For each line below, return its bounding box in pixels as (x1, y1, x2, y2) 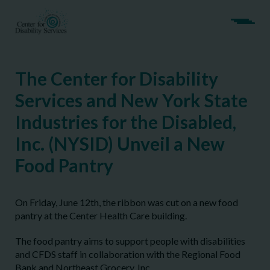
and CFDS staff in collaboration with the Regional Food (15, 248, 240, 260)
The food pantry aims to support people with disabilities (15, 235, 245, 246)
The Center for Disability (15, 67, 218, 89)
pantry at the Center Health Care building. (15, 210, 187, 221)
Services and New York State (15, 89, 248, 111)
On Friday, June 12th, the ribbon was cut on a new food (15, 196, 238, 208)
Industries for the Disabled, (15, 111, 236, 133)
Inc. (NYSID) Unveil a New (15, 133, 225, 154)
